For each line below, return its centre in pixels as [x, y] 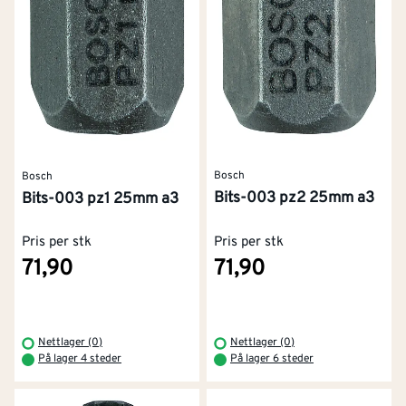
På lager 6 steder [272, 358]
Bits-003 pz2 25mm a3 [294, 199]
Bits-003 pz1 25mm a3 [100, 199]
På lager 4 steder [80, 358]
